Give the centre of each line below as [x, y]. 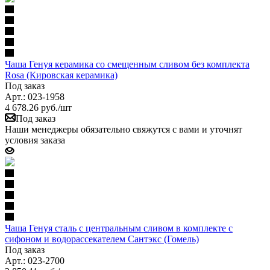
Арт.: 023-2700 [35, 260]
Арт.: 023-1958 [35, 96]
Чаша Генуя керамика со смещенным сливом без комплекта [127, 64]
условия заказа [35, 140]
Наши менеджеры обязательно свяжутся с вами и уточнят [124, 129]
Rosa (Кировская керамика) [61, 75]
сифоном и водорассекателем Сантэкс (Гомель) [102, 239]
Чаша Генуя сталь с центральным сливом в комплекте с [119, 228]
